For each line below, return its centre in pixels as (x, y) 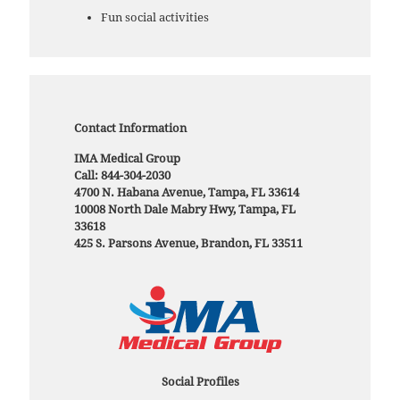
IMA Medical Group (127, 159)
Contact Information (130, 129)
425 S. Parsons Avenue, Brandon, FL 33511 (188, 244)
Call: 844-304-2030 (122, 176)
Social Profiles (200, 382)
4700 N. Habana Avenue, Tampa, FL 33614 (187, 193)
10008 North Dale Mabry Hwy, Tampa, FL (185, 210)
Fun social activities (155, 18)
